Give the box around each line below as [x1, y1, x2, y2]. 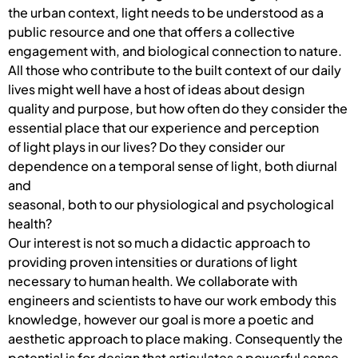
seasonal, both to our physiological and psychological [8, 195, 334, 213]
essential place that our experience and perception [8, 118, 319, 136]
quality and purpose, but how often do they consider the [8, 99, 348, 117]
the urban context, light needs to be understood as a [8, 3, 324, 21]
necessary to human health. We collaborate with [8, 272, 297, 289]
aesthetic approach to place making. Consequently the [8, 329, 343, 347]
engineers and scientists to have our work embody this [8, 291, 336, 308]
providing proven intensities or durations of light [8, 253, 297, 270]
